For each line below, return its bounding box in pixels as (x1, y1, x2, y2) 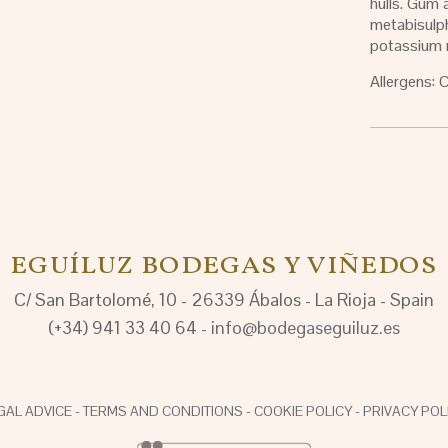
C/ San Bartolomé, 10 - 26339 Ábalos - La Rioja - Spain (14, 288, 434, 311)
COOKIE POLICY (254, 402, 352, 420)
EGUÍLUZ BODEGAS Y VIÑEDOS (10, 251, 438, 283)
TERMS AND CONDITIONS (83, 402, 243, 420)
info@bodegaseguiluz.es (211, 316, 400, 339)
